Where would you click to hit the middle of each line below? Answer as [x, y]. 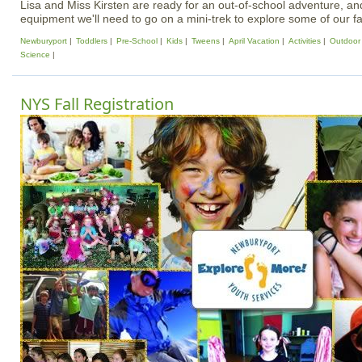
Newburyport [44, 41]
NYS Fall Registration [97, 104]
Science [35, 55]
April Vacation [254, 41]
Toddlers [92, 41]
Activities [305, 41]
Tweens [206, 41]
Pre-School [137, 41]
